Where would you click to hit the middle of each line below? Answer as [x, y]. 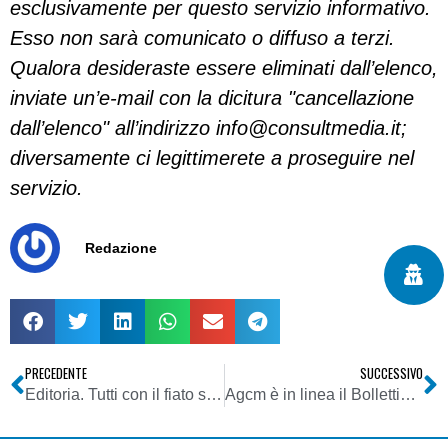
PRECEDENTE [56, 373]
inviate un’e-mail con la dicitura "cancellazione [212, 98]
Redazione [121, 248]
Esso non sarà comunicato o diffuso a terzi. [202, 38]
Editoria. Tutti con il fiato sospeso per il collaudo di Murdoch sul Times [214, 394]
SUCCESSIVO [391, 373]
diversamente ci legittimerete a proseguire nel [212, 158]
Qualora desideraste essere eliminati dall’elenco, [224, 68]
